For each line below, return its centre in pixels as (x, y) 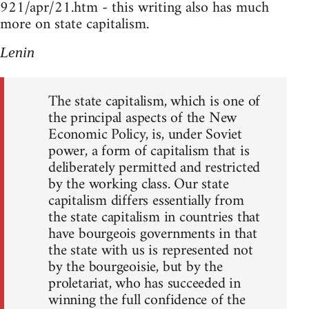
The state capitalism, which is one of (154, 101)
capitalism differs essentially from (146, 201)
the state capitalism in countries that (154, 217)
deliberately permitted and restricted (154, 168)
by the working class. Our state (139, 184)
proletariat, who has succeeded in (145, 283)
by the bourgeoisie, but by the (136, 267)
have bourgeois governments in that (153, 234)
